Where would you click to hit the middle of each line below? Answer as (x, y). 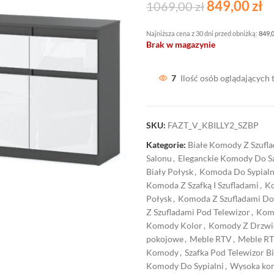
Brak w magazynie (181, 44)
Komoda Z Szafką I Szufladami (202, 185)
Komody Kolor (174, 225)
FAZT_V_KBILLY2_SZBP (213, 125)
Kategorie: (166, 145)
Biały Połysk (170, 172)
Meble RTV (211, 239)
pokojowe (165, 239)
